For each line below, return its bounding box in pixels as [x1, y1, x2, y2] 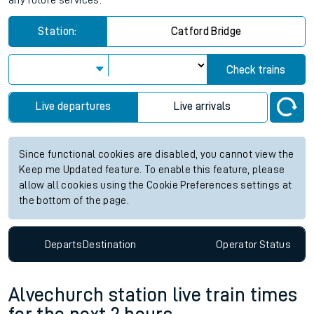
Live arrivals [174, 101, 231, 112]
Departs [44, 238, 83, 250]
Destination [82, 238, 137, 250]
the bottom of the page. [19, 196, 130, 206]
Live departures [36, 101, 111, 112]
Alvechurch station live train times [8, 285, 298, 306]
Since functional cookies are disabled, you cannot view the [19, 149, 294, 160]
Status [259, 238, 291, 250]
